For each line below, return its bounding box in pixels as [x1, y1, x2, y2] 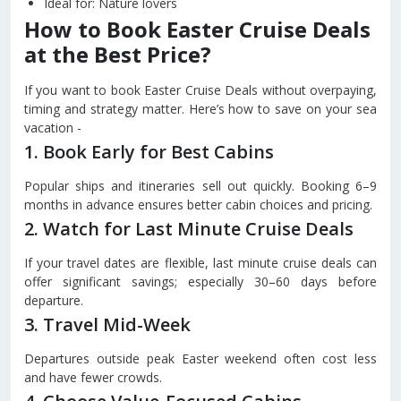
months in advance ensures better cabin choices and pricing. [24, 196, 372, 213]
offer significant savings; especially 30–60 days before [24, 273, 377, 290]
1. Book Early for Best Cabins [24, 140, 274, 164]
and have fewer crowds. [24, 369, 162, 386]
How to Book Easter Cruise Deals [24, 14, 371, 44]
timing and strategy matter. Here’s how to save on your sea [24, 100, 377, 117]
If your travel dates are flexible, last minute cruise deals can [24, 254, 377, 271]
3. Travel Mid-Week [24, 312, 191, 337]
